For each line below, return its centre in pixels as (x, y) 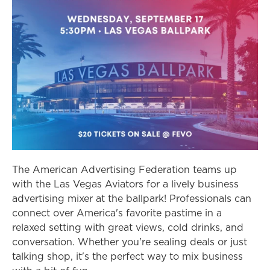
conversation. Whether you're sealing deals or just (130, 241)
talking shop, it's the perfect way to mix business (127, 256)
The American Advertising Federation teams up (124, 169)
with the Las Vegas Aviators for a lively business (125, 184)
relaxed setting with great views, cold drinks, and (128, 227)
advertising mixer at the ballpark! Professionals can (132, 198)
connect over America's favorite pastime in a (117, 212)
